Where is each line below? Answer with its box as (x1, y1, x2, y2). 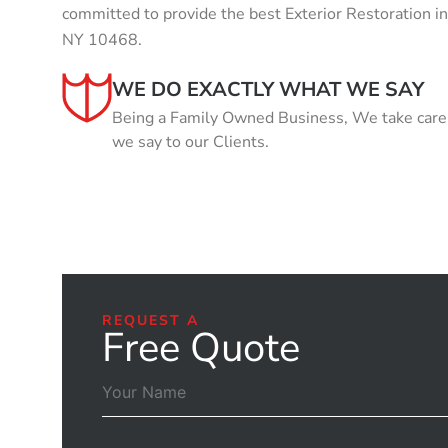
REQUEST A (102, 311, 199, 330)
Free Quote (102, 321, 300, 375)
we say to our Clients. (112, 131, 269, 153)
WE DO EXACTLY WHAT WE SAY (112, 76, 424, 103)
